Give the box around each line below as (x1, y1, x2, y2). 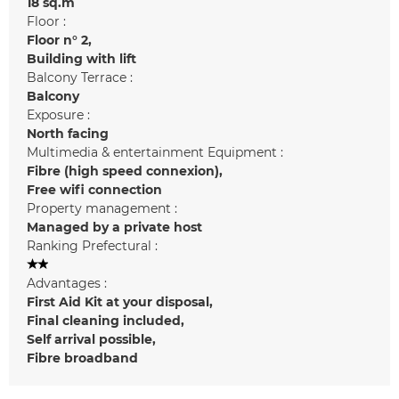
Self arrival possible (27, 330, 152, 347)
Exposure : (27, 106, 90, 123)
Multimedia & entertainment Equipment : (27, 143, 283, 160)
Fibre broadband (27, 349, 138, 366)
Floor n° (27, 31, 77, 48)
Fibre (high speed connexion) (27, 162, 219, 179)
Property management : (27, 199, 177, 216)
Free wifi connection (27, 181, 162, 198)
